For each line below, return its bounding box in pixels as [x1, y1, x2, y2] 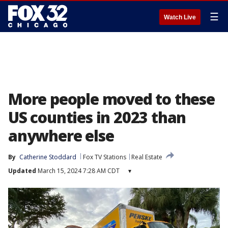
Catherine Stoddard [19, 153, 76, 161]
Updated [8, 166, 36, 175]
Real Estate [131, 153, 162, 161]
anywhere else [8, 125, 114, 146]
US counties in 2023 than [8, 107, 186, 128]
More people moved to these [8, 89, 215, 109]
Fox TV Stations [83, 153, 126, 161]
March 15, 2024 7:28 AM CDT [36, 166, 120, 175]
